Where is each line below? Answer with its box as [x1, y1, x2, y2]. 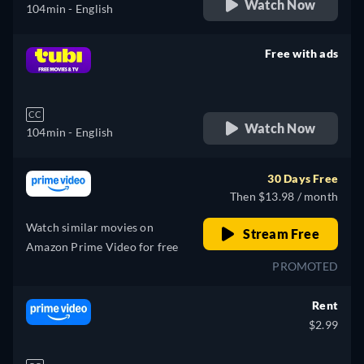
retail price [280, 66, 338, 80]
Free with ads [265, 46, 338, 61]
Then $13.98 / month [230, 189, 338, 204]
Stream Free [240, 226, 319, 242]
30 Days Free [267, 171, 338, 186]
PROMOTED [272, 259, 338, 274]
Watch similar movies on [26, 220, 154, 235]
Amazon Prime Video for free [26, 240, 179, 254]
